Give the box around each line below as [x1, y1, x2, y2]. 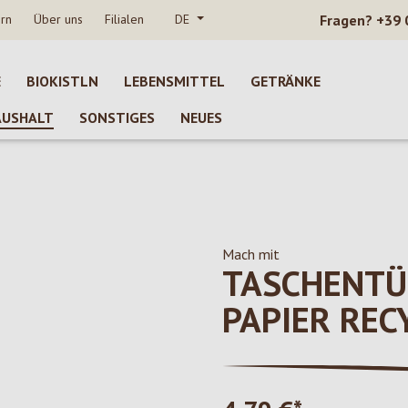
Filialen [105, 11, 144, 27]
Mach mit [222, 245, 280, 263]
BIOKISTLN [26, 72, 98, 90]
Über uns [34, 11, 83, 27]
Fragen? [320, 11, 372, 29]
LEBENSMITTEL [124, 72, 225, 90]
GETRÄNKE [250, 72, 321, 90]
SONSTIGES [79, 108, 155, 127]
